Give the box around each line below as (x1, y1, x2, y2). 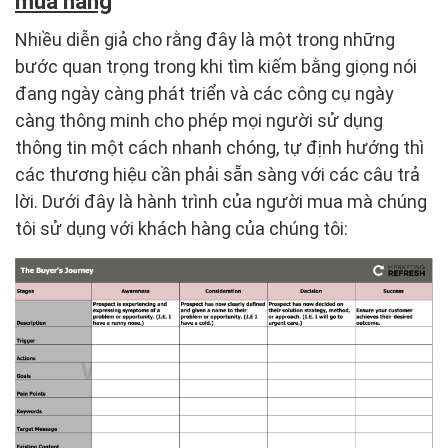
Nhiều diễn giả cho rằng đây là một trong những (15, 28, 395, 50)
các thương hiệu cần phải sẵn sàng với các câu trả (15, 163, 420, 185)
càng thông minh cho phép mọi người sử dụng (15, 109, 383, 131)
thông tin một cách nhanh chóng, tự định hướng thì (15, 136, 424, 158)
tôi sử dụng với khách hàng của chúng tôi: (15, 217, 356, 239)
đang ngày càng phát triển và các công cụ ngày (15, 82, 394, 104)
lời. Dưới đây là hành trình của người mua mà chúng (15, 190, 427, 212)
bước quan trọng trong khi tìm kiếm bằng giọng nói (15, 55, 417, 77)
